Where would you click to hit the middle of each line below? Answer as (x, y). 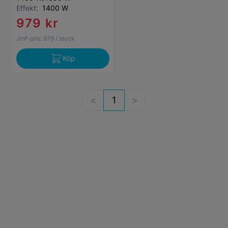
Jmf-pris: (29, 38)
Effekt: (29, 8)
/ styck (65, 38)
